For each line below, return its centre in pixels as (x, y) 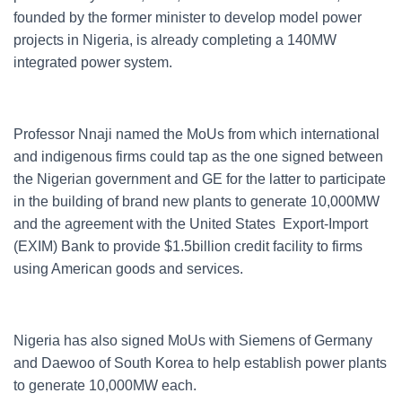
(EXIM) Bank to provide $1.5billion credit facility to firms (188, 246)
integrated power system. (93, 62)
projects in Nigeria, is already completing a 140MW (175, 40)
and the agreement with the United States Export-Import (191, 224)
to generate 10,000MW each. (105, 385)
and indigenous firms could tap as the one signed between (198, 157)
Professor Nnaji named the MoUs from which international (197, 134)
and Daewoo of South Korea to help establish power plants (200, 363)
